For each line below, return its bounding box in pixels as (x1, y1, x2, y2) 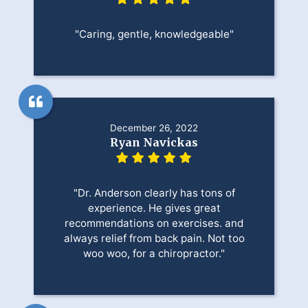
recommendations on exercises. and (65, 217, 243, 230)
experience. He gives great (87, 201, 221, 215)
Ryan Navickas (110, 135, 198, 150)
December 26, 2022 (110, 122, 198, 134)
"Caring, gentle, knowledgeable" (74, 27, 234, 41)
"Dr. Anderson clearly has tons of (73, 186, 235, 200)
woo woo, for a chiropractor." (83, 247, 225, 261)
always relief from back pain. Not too (63, 232, 245, 245)
